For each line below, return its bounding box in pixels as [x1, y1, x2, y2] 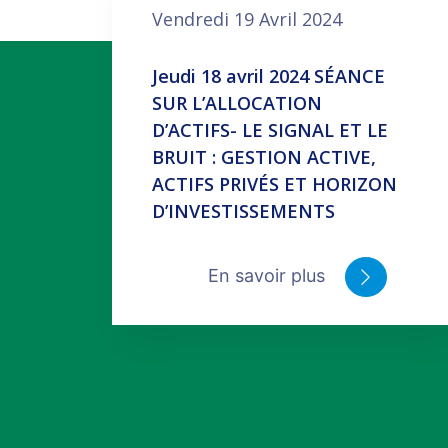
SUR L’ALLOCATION [151, 91, 322, 115]
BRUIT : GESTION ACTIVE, [151, 145, 376, 169]
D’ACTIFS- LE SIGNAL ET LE [151, 118, 388, 142]
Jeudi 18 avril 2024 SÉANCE [151, 64, 385, 88]
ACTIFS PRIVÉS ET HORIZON [151, 172, 397, 196]
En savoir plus [207, 265, 330, 286]
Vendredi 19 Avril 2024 [151, 7, 342, 31]
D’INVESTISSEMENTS [151, 199, 335, 223]
